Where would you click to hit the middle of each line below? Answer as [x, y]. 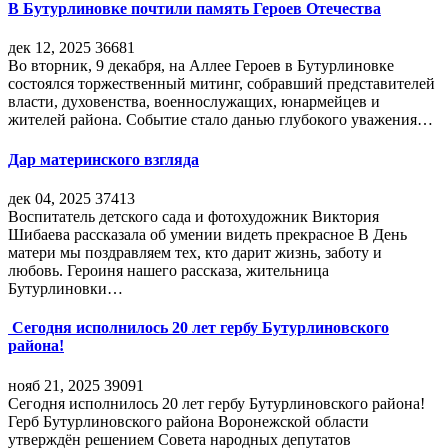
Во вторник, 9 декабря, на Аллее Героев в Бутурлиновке [201, 66]
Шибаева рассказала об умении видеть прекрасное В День [207, 234]
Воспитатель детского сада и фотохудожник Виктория [193, 216]
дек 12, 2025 [49, 48]
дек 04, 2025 [49, 198]
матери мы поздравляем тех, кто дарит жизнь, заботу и [195, 252]
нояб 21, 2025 [54, 385]
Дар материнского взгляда [103, 159]
